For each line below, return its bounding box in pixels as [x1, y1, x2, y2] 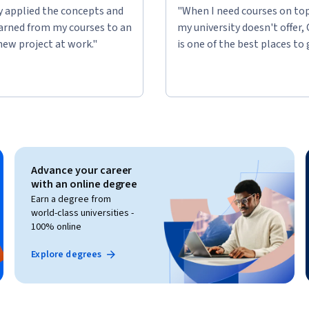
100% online [31, 219, 82, 234]
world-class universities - [31, 206, 134, 220]
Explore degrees [31, 247, 102, 261]
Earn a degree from [31, 192, 112, 206]
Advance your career [31, 162, 132, 178]
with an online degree [31, 176, 138, 192]
